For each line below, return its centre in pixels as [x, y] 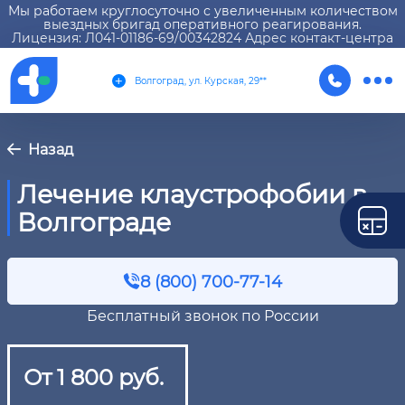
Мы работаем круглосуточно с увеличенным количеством [202, 10]
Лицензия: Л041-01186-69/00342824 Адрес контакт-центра [202, 38]
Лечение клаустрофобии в [192, 193]
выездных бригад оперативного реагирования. [202, 24]
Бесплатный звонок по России [202, 315]
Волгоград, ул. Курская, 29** [200, 80]
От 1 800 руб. [94, 377]
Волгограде [94, 221]
